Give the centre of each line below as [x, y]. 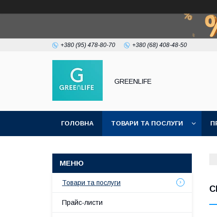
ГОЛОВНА [77, 123]
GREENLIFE [133, 81]
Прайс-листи [82, 202]
